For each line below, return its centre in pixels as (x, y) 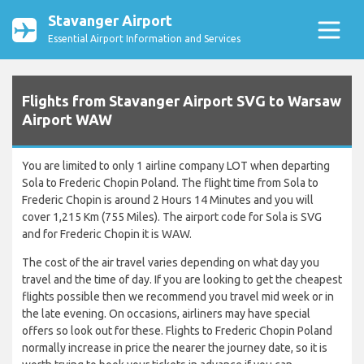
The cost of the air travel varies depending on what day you (171, 263)
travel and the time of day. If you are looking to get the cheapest (182, 280)
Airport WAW (67, 120)
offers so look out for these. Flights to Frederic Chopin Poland (177, 331)
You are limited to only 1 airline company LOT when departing (176, 166)
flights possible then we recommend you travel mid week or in (178, 297)
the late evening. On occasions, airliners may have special (166, 314)
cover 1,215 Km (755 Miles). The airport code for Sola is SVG (172, 217)
